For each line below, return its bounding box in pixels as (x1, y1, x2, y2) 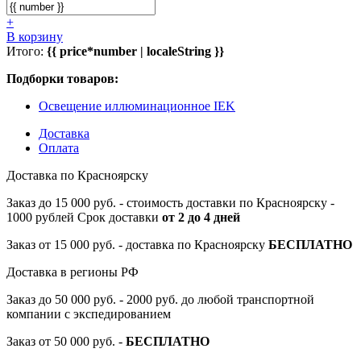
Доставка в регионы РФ (6, 264, 139, 279)
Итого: (6, 44, 47, 58)
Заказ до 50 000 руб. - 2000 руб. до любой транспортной (6, 292, 314, 306)
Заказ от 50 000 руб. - (6, 334, 126, 348)
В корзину (6, 29, 63, 44)
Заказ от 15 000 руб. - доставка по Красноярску (6, 237, 268, 251)
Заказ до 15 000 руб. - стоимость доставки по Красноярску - (6, 195, 334, 210)
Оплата (39, 140, 79, 155)
